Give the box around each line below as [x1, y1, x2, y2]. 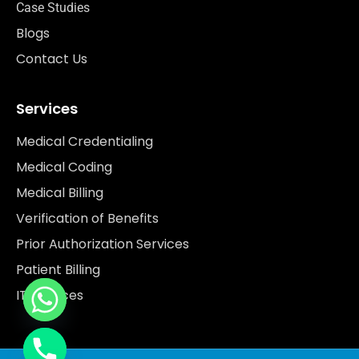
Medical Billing [16, 183, 103, 202]
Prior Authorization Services [16, 234, 189, 253]
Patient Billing [16, 260, 100, 279]
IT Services [16, 285, 83, 305]
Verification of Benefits [16, 208, 159, 228]
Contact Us [16, 49, 87, 68]
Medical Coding [16, 157, 112, 176]
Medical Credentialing [16, 131, 153, 151]
